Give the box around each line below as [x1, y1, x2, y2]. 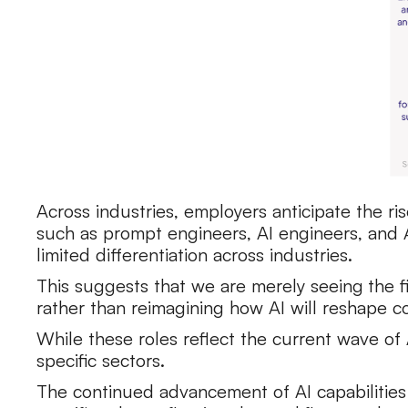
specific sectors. [36, 349, 170, 372]
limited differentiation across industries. [36, 243, 352, 266]
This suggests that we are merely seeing [36, 274, 363, 297]
